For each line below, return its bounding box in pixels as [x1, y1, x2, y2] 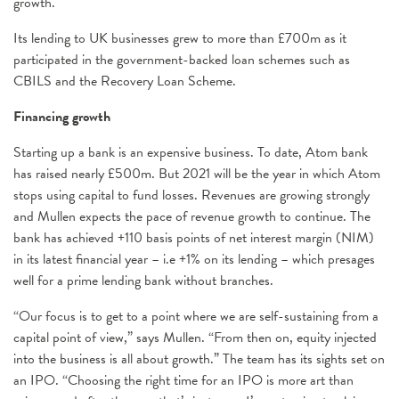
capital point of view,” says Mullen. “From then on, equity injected [13, 327, 377, 348]
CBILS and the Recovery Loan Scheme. [13, 70, 236, 92]
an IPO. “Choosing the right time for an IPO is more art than [13, 370, 354, 391]
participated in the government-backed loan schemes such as [13, 49, 350, 70]
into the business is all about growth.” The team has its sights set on [13, 348, 385, 370]
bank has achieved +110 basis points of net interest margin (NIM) [13, 227, 374, 248]
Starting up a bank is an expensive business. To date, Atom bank [13, 142, 368, 163]
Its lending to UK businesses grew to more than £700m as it [13, 28, 346, 49]
